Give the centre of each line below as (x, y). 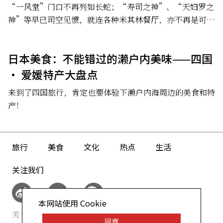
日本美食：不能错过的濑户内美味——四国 (110, 58)
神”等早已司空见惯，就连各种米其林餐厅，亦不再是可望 (111, 19)
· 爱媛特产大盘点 (53, 74)
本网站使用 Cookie (72, 203)
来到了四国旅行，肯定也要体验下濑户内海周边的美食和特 (111, 92)
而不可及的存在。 (40, 32)
